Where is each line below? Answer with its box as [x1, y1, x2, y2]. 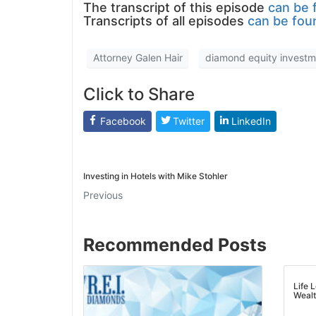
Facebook [95, 114, 140, 127]
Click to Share [78, 83, 190, 104]
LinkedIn [226, 114, 265, 127]
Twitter [167, 114, 199, 127]
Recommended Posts [78, 233, 262, 255]
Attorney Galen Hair [87, 51, 177, 64]
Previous [78, 189, 118, 202]
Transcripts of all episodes [78, 13, 243, 29]
